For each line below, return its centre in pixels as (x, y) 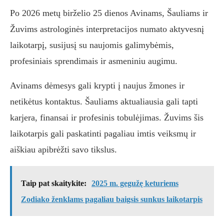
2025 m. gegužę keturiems (135, 183)
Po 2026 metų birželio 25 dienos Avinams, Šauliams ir (109, 13)
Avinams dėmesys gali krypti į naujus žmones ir (97, 86)
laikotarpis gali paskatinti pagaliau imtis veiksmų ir (103, 134)
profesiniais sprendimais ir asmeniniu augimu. (94, 61)
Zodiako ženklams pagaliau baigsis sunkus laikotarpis (112, 199)
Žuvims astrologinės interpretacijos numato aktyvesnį (107, 29)
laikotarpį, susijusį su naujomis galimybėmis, (92, 45)
